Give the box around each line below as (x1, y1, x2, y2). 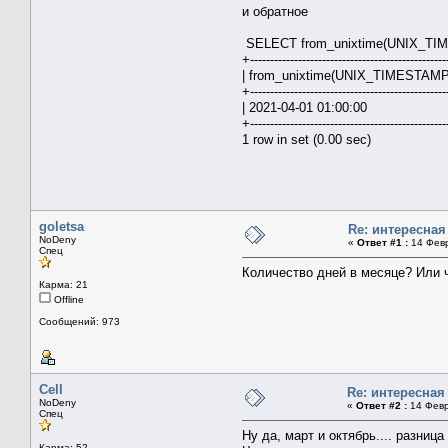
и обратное (242, 3, 308, 19)
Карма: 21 (39, 278, 88, 290)
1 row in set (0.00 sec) (242, 131, 371, 147)
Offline (51, 293, 84, 305)
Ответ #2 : (356, 399, 407, 411)
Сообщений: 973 (39, 315, 120, 327)
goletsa (39, 218, 84, 234)
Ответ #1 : (357, 236, 408, 248)
